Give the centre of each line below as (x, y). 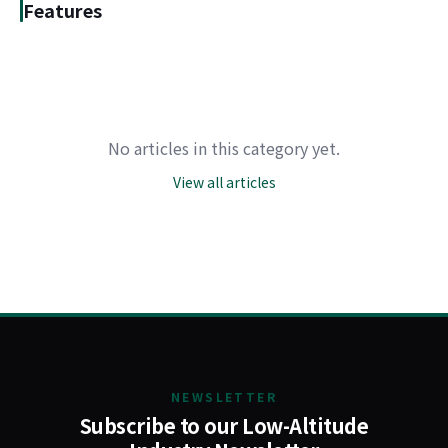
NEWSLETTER (224, 396)
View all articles (224, 182)
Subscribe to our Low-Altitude (224, 425)
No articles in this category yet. (224, 148)
